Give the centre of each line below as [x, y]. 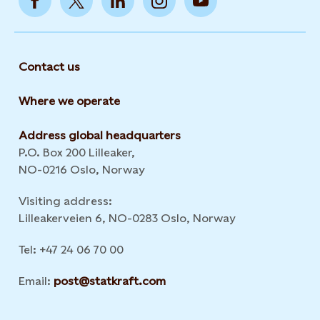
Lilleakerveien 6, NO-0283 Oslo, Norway [127, 218]
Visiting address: [65, 201]
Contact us [49, 67]
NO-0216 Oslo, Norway [82, 170]
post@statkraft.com [110, 281]
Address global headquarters [100, 135]
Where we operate [69, 101]
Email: [36, 281]
